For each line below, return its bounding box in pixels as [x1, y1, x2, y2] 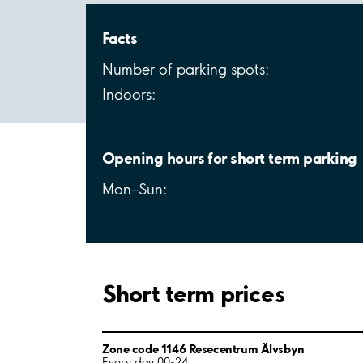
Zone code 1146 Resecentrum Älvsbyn [102, 340, 305, 357]
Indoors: [102, 84, 156, 104]
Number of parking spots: [102, 59, 269, 79]
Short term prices [102, 278, 284, 308]
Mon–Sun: [102, 179, 167, 199]
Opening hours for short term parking [102, 147, 357, 168]
